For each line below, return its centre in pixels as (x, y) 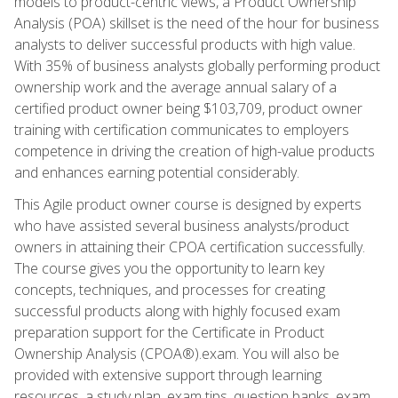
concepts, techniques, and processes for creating (170, 289)
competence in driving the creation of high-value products (195, 151)
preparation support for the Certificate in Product (169, 332)
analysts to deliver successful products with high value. (185, 44)
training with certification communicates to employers (182, 129)
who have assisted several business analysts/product (182, 225)
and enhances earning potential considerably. (157, 172)
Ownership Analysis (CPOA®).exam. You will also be (177, 353)
